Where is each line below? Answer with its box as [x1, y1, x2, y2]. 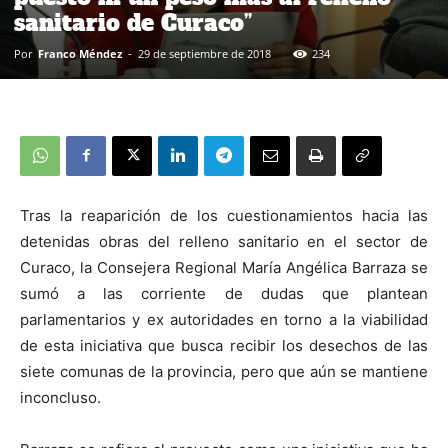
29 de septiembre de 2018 [138, 45, 271, 61]
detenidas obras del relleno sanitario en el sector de [20, 231, 428, 251]
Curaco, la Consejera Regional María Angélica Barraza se [20, 257, 428, 277]
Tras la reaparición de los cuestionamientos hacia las [20, 205, 428, 225]
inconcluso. [20, 387, 101, 407]
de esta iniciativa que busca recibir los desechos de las [20, 335, 428, 355]
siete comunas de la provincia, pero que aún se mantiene [20, 361, 428, 381]
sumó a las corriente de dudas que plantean [20, 283, 428, 303]
